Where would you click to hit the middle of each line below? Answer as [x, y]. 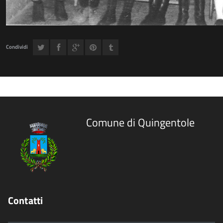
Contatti [26, 200]
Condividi [17, 47]
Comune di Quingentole [140, 122]
